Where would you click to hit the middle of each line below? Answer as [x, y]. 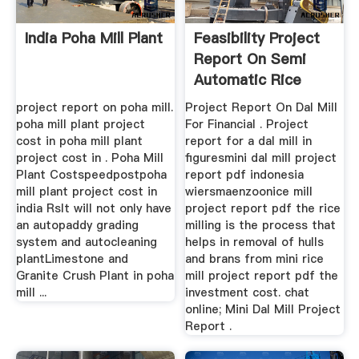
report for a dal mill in [249, 141]
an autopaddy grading [77, 226]
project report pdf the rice [263, 209]
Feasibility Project [257, 38]
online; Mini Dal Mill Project [263, 310]
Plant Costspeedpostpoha [91, 175]
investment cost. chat [248, 293]
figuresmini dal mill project [261, 158]
